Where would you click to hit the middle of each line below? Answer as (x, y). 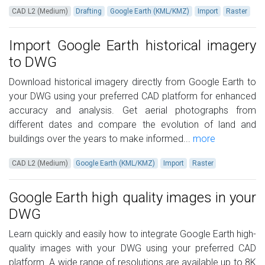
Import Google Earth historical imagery (132, 46)
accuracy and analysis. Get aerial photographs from (132, 111)
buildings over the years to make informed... (100, 139)
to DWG (33, 62)
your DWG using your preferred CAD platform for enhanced (132, 96)
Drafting (89, 12)
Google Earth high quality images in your (132, 198)
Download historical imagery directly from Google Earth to (132, 82)
